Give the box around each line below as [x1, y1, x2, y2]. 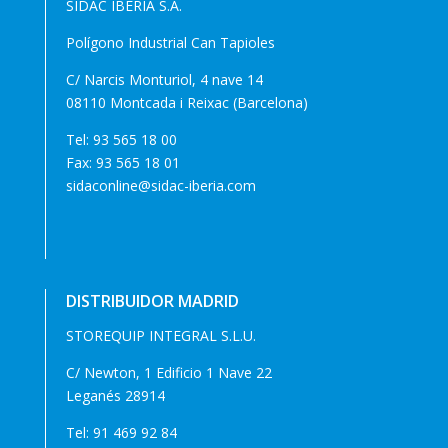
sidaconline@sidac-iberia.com [65, 176, 256, 196]
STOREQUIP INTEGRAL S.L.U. [65, 326, 256, 346]
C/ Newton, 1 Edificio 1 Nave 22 [65, 363, 272, 383]
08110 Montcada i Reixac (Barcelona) [65, 93, 308, 113]
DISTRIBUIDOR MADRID [65, 290, 239, 313]
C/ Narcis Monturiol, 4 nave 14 [65, 70, 263, 90]
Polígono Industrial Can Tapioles [65, 33, 275, 53]
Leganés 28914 [65, 386, 165, 406]
